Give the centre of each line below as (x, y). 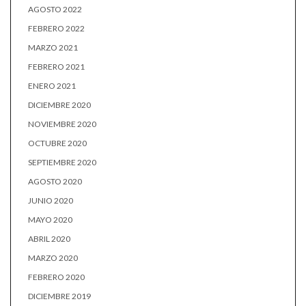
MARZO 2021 (53, 47)
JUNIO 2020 (51, 200)
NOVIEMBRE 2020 (62, 124)
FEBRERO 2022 (56, 28)
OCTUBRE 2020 (57, 143)
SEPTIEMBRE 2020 (62, 162)
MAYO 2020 (50, 220)
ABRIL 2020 (49, 239)
